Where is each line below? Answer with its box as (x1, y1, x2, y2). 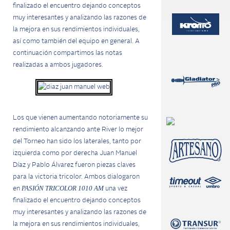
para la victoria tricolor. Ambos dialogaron (13, 174, 140, 180)
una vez (104, 185, 127, 192)
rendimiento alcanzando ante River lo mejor (13, 126, 143, 133)
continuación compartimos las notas (13, 50, 122, 56)
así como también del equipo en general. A (13, 38, 140, 45)
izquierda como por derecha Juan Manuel (13, 150, 137, 157)
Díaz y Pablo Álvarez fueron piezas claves (13, 162, 136, 168)
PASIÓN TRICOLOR (22, 184, 78, 192)
